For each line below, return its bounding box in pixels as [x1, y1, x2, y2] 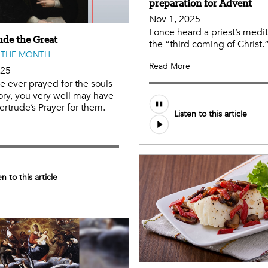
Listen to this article [174, 108, 247, 120]
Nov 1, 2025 [149, 12, 200, 26]
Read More [149, 60, 190, 72]
